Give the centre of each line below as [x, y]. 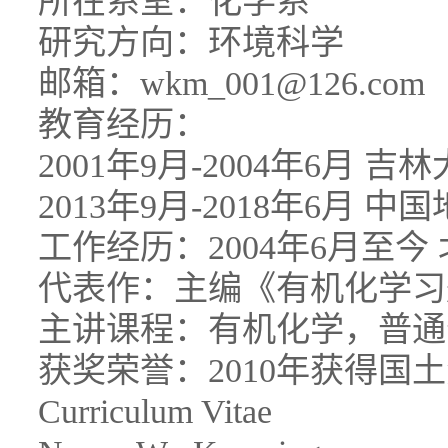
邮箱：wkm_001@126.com [231, 83]
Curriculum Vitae [155, 411]
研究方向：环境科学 [191, 42]
